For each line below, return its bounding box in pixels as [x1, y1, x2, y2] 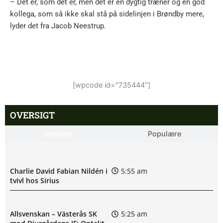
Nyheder [43, 129, 74, 139]
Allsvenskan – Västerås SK [10, 209, 97, 219]
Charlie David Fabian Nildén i [10, 166, 108, 176]
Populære [148, 129, 182, 139]
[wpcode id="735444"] [73, 81, 150, 90]
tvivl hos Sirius [10, 175, 59, 185]
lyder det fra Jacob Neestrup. [10, 21, 106, 31]
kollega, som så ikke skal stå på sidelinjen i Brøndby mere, [10, 9, 204, 19]
